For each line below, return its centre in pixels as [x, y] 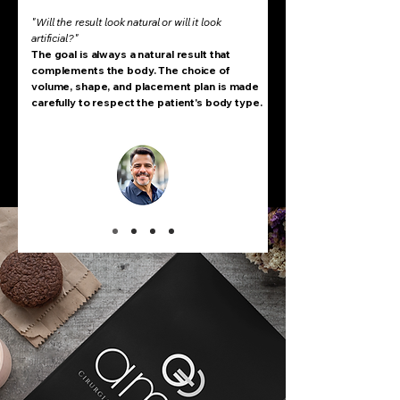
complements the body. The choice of [130, 70]
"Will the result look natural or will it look [126, 22]
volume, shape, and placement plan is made [146, 86]
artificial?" [55, 38]
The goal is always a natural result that [131, 54]
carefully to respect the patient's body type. [147, 102]
